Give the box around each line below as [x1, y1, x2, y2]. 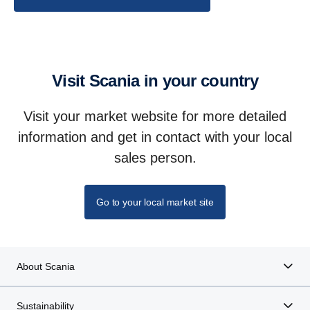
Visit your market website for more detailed [24, 108, 286, 124]
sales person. [113, 149, 197, 165]
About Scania [17, 260, 75, 272]
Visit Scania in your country [62, 71, 258, 90]
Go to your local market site [95, 196, 215, 208]
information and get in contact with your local [18, 129, 292, 145]
